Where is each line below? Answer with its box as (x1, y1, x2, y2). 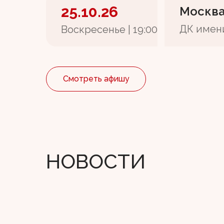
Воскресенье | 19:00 (61, 23, 157, 35)
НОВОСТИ (46, 149, 145, 173)
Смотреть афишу (62, 74, 129, 83)
